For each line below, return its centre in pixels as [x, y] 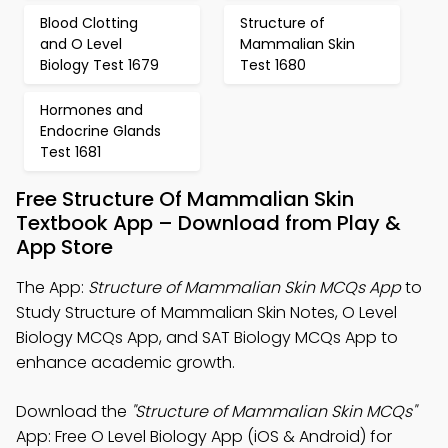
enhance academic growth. [125, 362]
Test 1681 [70, 152]
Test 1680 [273, 65]
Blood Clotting [89, 23]
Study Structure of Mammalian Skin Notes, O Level [206, 312]
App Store [64, 247]
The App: [52, 287]
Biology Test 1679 [99, 65]
